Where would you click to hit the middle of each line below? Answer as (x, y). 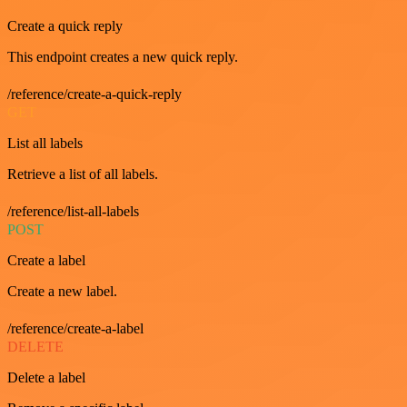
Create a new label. (62, 291)
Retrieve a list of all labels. (83, 174)
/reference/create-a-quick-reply (94, 94)
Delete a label (46, 377)
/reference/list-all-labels (73, 211)
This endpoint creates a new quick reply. (123, 56)
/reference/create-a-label (75, 328)
